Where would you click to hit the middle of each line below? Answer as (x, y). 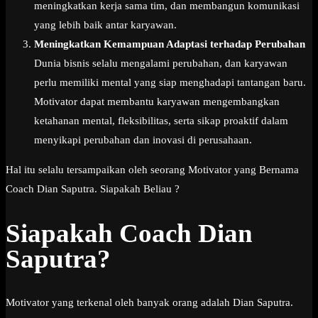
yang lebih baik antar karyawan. (105, 25)
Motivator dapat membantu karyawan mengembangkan (157, 102)
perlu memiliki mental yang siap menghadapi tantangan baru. (170, 83)
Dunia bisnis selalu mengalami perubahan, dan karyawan (161, 64)
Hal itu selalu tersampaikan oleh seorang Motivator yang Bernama (152, 170)
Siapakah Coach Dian (129, 233)
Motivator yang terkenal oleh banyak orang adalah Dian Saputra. (149, 303)
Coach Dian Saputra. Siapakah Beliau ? (93, 189)
